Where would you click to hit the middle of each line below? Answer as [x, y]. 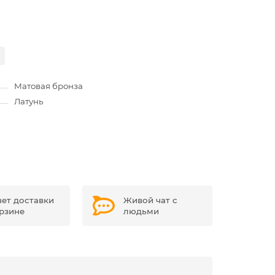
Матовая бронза [48, 86]
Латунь [28, 101]
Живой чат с [150, 200]
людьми [141, 211]
